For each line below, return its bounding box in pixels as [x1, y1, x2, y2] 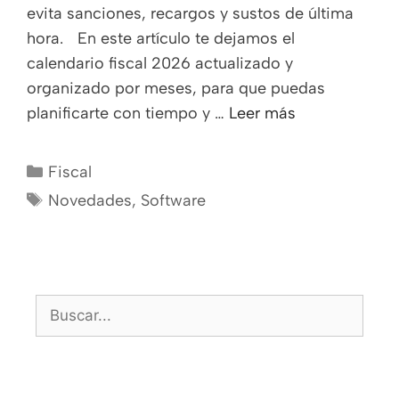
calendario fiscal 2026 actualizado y [27, 53, 293, 74]
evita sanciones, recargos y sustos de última [27, 4, 354, 24]
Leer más [229, 103, 296, 124]
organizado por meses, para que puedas [27, 78, 325, 99]
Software [140, 191, 206, 211]
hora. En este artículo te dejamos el [27, 28, 295, 49]
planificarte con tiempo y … [27, 103, 229, 124]
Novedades [47, 191, 132, 211]
